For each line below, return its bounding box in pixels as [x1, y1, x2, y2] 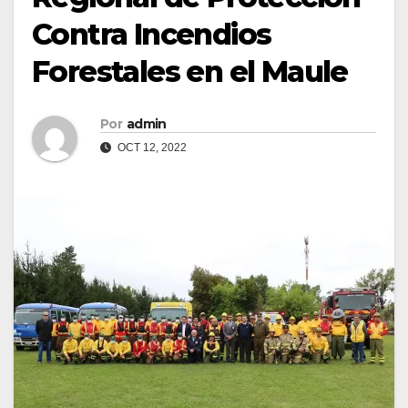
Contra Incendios [32, 16, 271, 53]
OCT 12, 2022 [115, 141, 187, 155]
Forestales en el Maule [32, 54, 348, 90]
